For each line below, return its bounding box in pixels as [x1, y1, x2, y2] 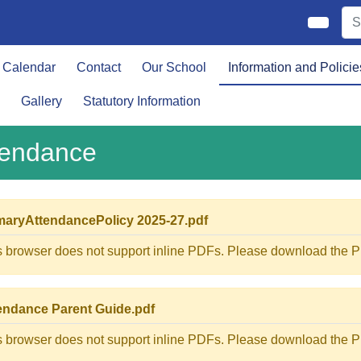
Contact [76, 60, 121, 74]
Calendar [2, 60, 56, 74]
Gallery [20, 94, 62, 108]
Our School [142, 60, 207, 74]
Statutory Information [82, 94, 201, 108]
